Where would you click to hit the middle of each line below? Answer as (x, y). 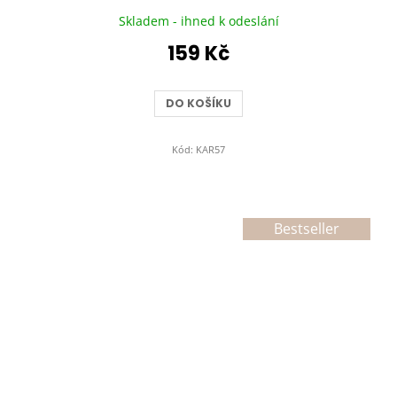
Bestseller (307, 229)
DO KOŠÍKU (198, 104)
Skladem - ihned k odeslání (198, 21)
